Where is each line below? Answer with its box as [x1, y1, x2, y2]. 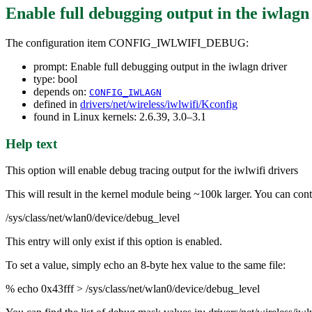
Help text [6, 136, 57, 151]
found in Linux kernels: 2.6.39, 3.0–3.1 [33, 111, 206, 123]
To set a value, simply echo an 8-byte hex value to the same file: [6, 259, 286, 272]
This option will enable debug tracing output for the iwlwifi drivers [6, 164, 298, 177]
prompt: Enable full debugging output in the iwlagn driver [33, 61, 287, 72]
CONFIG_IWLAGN [89, 87, 162, 97]
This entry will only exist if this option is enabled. [6, 235, 222, 248]
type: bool [33, 73, 77, 85]
